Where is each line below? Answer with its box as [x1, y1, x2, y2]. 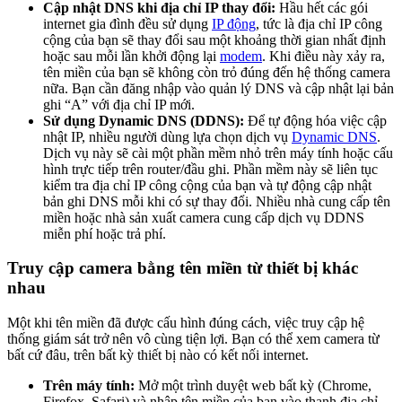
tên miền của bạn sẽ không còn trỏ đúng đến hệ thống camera [43, 64, 390, 80]
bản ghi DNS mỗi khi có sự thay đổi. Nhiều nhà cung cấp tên [43, 193, 390, 209]
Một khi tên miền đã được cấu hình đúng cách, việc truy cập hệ [7, 315, 364, 331]
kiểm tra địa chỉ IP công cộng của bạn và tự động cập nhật [43, 177, 371, 193]
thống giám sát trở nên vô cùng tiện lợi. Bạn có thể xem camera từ [7, 331, 380, 347]
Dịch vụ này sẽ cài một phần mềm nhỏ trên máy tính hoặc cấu [43, 144, 393, 161]
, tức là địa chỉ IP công [256, 15, 382, 31]
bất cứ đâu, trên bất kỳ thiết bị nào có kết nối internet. [7, 347, 309, 363]
